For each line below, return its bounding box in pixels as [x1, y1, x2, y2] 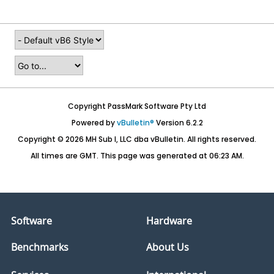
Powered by [71, 117, 117, 128]
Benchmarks [11, 240, 68, 254]
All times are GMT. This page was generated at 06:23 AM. [30, 150, 244, 161]
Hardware [146, 214, 192, 228]
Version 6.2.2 [154, 117, 203, 128]
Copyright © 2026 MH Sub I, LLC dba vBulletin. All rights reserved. [18, 134, 256, 144]
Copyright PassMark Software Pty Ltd [68, 101, 206, 111]
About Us [146, 240, 189, 254]
